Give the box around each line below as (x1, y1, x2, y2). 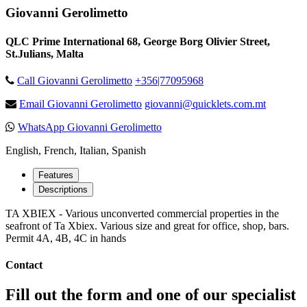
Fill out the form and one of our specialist (5, 286, 296, 304)
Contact (5, 259, 42, 271)
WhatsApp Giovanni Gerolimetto (18, 121, 162, 133)
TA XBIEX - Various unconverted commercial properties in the (5, 207, 279, 219)
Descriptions (38, 184, 88, 195)
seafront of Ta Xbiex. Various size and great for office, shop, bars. (5, 219, 289, 232)
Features (38, 169, 73, 180)
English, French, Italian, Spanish (5, 144, 146, 156)
